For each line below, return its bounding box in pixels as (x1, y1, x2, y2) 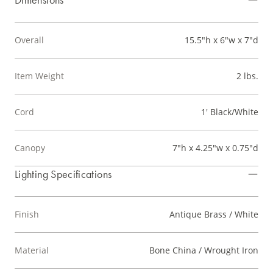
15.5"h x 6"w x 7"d (185, 34, 258, 46)
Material (15, 244, 49, 257)
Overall (15, 34, 44, 46)
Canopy (15, 142, 45, 154)
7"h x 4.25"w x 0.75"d (172, 142, 258, 154)
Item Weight (15, 70, 64, 82)
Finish (15, 208, 39, 221)
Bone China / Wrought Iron (149, 244, 258, 257)
